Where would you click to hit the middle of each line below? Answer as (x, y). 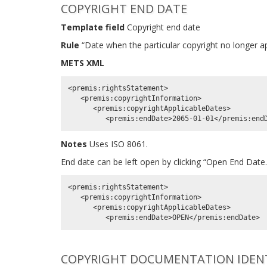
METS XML (83, 63)
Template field (93, 27)
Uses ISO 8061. (117, 144)
